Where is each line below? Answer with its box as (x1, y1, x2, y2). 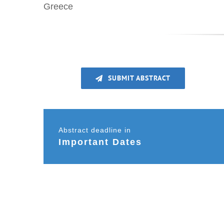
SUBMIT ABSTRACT (108, 73, 171, 83)
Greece (43, 1, 73, 11)
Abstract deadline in (58, 125, 131, 134)
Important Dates (58, 136, 142, 147)
